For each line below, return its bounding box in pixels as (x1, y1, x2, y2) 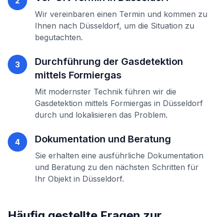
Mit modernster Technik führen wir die (35, 87, 176, 96)
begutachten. (35, 32, 83, 42)
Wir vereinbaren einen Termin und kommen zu (35, 9, 207, 19)
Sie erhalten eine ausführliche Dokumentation (35, 151, 203, 160)
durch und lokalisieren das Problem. (35, 110, 168, 120)
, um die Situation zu (119, 21, 194, 31)
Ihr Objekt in (35, 174, 82, 184)
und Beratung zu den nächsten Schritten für (35, 162, 199, 172)
